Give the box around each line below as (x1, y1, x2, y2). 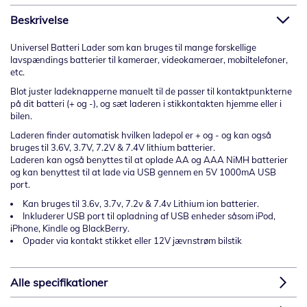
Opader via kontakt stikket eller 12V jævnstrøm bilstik (23, 235, 242, 247)
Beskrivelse (10, 13, 69, 27)
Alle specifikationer (10, 275, 108, 290)
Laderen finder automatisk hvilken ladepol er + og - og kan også (10, 130, 271, 141)
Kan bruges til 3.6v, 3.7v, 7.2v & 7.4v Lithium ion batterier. (23, 198, 265, 210)
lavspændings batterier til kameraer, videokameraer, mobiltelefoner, (10, 54, 288, 66)
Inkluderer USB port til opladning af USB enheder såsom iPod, (23, 210, 275, 222)
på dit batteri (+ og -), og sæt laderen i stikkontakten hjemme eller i (10, 98, 282, 110)
